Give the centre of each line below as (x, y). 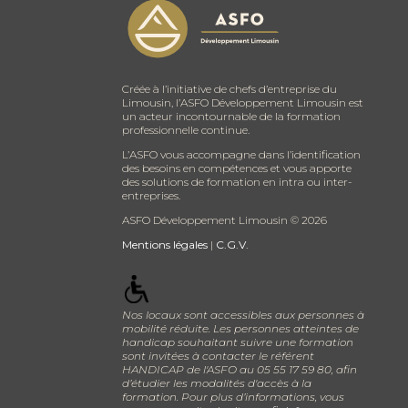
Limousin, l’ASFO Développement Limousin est (243, 102)
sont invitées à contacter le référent (219, 356)
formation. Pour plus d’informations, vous (234, 397)
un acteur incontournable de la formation (232, 116)
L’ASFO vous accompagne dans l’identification (242, 154)
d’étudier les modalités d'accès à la (217, 383)
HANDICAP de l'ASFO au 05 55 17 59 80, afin (240, 370)
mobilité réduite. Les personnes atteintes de (241, 329)
